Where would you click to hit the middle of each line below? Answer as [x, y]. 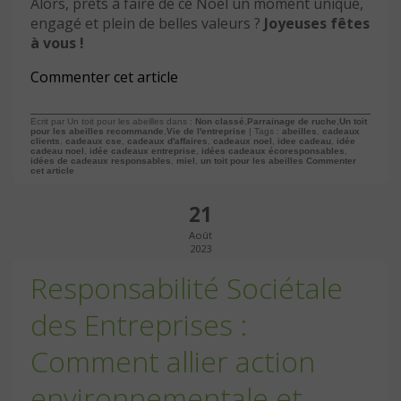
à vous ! [57, 43]
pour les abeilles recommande [97, 132]
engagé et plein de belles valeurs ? [147, 24]
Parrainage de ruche [292, 122]
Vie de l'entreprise [206, 132]
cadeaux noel [243, 141]
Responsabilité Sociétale [187, 288]
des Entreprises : [139, 325]
